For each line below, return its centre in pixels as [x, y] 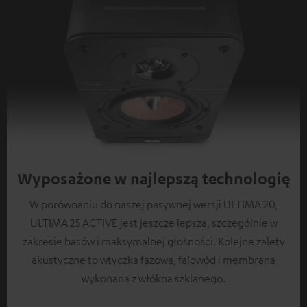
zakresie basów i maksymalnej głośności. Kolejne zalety [153, 242]
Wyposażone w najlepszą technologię [153, 179]
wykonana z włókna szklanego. [153, 279]
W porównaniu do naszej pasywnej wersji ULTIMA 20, [153, 205]
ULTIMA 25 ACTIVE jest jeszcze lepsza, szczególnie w [153, 223]
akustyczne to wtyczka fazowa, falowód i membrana [153, 260]
